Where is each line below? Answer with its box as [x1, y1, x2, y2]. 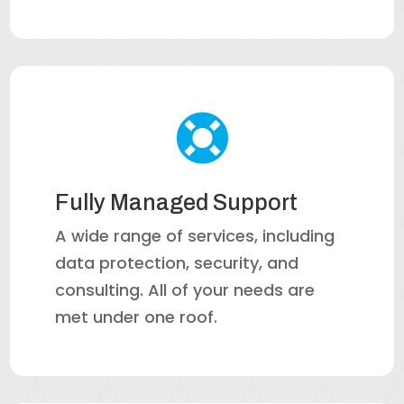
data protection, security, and [55, 252, 299, 275]
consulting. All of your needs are [55, 279, 316, 302]
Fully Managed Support [55, 190, 298, 216]
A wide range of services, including [55, 225, 335, 248]
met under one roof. [55, 306, 218, 329]
